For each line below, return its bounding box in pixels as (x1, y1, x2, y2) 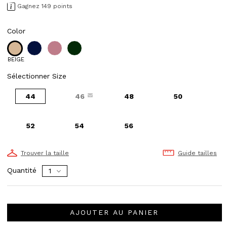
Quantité (7, 166, 36, 174)
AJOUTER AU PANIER (70, 208, 159, 217)
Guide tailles (177, 149, 217, 157)
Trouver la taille (21, 149, 69, 157)
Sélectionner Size (7, 71, 66, 80)
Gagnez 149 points (17, 3, 72, 10)
